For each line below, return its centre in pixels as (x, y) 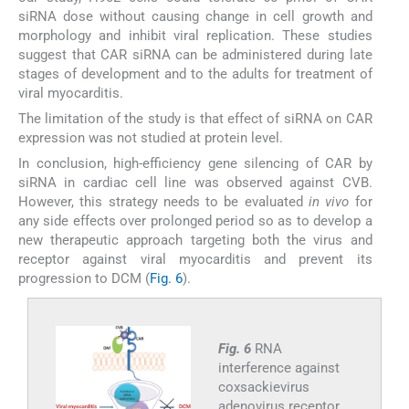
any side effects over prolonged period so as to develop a (195, 221)
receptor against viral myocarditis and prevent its (195, 260)
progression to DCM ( (84, 279)
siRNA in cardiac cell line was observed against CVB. (195, 183)
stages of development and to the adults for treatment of (195, 73)
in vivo (329, 202)
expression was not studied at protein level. (151, 137)
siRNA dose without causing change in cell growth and (195, 16)
